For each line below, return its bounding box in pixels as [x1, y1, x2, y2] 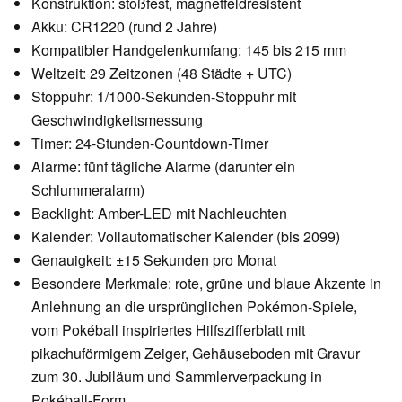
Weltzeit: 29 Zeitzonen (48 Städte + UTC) [31, 63, 292, 83]
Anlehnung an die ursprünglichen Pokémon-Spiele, [31, 296, 357, 317]
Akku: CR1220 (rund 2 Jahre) [31, 16, 217, 37]
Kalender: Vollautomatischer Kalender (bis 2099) [31, 226, 340, 247]
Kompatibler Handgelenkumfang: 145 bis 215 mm [31, 39, 346, 60]
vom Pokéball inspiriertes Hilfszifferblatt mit [31, 319, 305, 340]
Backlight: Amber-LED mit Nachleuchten [31, 203, 287, 223]
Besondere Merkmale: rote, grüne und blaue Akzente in [31, 273, 381, 293]
